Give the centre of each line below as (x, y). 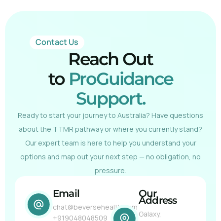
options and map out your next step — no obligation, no (110, 157)
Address (158, 200)
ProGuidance (121, 79)
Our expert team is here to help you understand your (110, 143)
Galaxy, (150, 214)
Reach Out (110, 59)
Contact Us (57, 42)
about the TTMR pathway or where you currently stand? (110, 129)
